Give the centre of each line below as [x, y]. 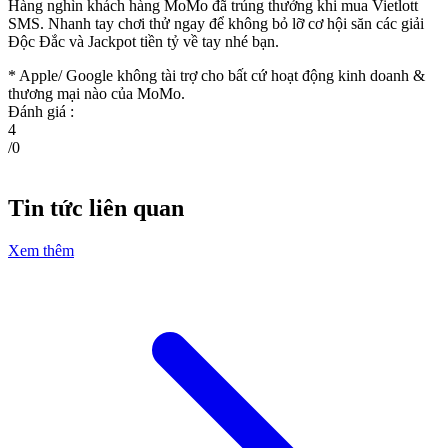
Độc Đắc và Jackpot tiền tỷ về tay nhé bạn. [143, 42]
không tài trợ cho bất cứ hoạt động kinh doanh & [271, 76]
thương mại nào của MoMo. [96, 94]
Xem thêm [41, 250]
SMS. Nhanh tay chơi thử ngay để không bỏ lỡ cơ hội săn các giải [216, 24]
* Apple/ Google [60, 76]
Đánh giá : [41, 112]
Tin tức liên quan [96, 207]
